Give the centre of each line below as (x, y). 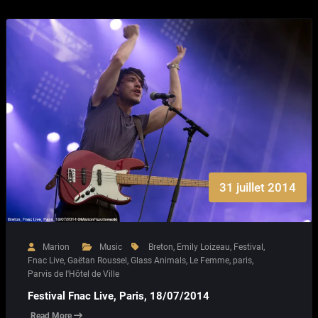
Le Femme (209, 260)
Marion (56, 247)
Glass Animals (158, 260)
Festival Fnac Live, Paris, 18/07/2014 (119, 296)
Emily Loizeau (203, 247)
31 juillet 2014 (257, 187)
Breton (161, 247)
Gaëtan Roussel (97, 260)
